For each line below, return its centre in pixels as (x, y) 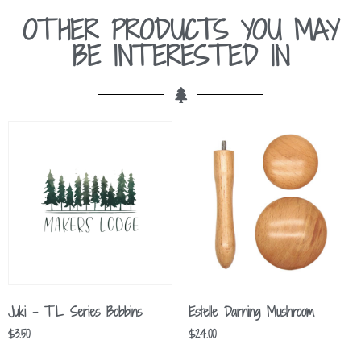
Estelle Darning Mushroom (251, 311)
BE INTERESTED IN (180, 56)
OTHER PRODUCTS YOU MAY (180, 30)
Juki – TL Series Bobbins (75, 311)
